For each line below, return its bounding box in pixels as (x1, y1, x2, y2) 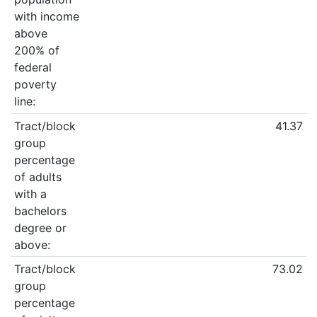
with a (13, 186, 47, 201)
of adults (13, 169, 62, 184)
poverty (13, 76, 57, 91)
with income (13, 8, 79, 23)
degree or (13, 220, 67, 235)
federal (13, 59, 52, 74)
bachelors (13, 203, 67, 218)
